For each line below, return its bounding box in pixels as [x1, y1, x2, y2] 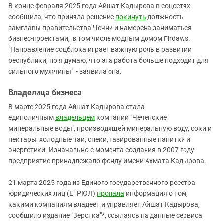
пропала [97, 189, 124, 198]
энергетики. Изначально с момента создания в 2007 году [8, 146, 194, 154]
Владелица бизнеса [8, 88, 82, 98]
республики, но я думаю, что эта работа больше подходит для [8, 56, 209, 65]
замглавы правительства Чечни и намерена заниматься [8, 24, 192, 32]
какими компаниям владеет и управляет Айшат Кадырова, [8, 200, 200, 209]
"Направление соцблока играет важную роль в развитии [8, 45, 192, 54]
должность [146, 13, 184, 21]
